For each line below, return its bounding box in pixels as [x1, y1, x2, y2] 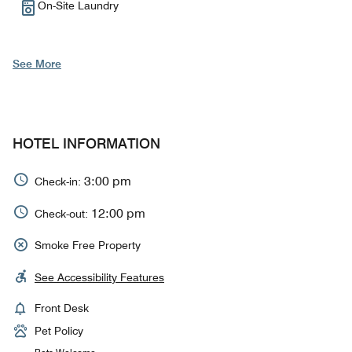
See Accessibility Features [35, 271, 164, 284]
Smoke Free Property [35, 239, 141, 252]
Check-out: [35, 207, 91, 220]
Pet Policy [35, 324, 83, 338]
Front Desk [35, 302, 89, 315]
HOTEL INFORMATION [13, 135, 160, 152]
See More [13, 57, 61, 71]
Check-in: [35, 174, 84, 188]
